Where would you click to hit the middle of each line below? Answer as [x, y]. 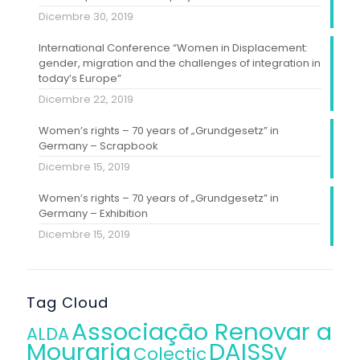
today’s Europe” [80, 78]
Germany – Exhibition [93, 213]
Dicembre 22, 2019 [86, 99]
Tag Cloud [67, 302]
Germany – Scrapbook [98, 145]
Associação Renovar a [202, 331]
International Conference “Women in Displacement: [173, 47]
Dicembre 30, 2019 [86, 16]
